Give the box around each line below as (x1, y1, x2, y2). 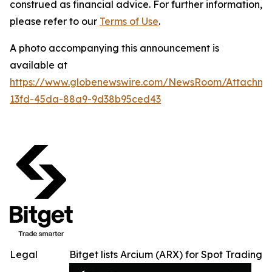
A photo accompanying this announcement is (10, 41, 219, 54)
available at (10, 58, 67, 71)
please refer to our (10, 15, 97, 27)
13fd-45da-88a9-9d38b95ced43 (10, 92, 161, 105)
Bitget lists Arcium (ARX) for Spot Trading (69, 248, 262, 260)
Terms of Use (100, 15, 158, 27)
